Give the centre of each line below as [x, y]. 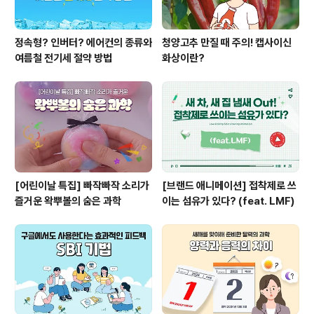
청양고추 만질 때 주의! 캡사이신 [227, 43]
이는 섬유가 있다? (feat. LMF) [228, 201]
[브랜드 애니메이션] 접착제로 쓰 [229, 185]
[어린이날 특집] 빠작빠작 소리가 [82, 185]
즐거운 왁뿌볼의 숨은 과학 [68, 201]
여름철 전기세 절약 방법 [63, 59]
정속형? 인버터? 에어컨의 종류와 [83, 43]
